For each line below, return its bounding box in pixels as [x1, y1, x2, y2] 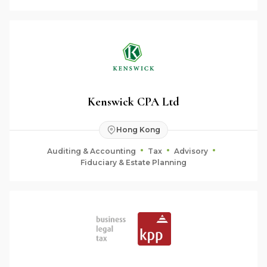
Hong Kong [116, 125, 160, 134]
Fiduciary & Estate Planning [80, 157, 187, 167]
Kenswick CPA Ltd [88, 94, 179, 109]
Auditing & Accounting [47, 146, 136, 156]
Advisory [174, 146, 208, 156]
